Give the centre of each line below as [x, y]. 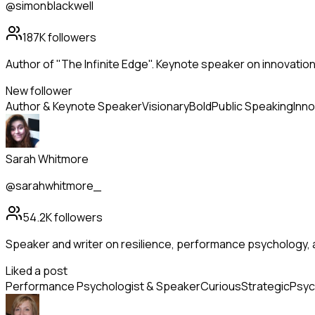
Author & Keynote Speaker [74, 107]
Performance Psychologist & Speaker [103, 287]
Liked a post [37, 271]
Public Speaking [252, 107]
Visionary [166, 107]
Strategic [265, 287]
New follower [39, 91]
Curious [221, 287]
